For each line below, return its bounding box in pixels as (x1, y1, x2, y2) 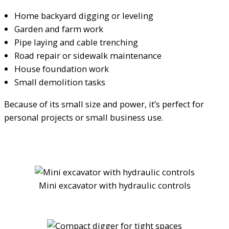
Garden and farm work (14, 23, 103, 35)
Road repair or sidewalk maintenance (14, 50, 162, 62)
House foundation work (14, 63, 109, 75)
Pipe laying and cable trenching (14, 36, 138, 49)
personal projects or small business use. (4, 111, 163, 123)
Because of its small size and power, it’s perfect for (4, 98, 204, 110)
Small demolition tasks (14, 76, 105, 88)
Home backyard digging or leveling (14, 10, 153, 22)
